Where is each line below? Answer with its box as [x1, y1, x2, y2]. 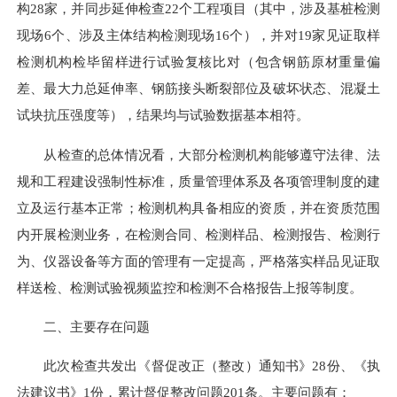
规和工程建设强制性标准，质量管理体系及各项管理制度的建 [17, 173, 380, 189]
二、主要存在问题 [17, 318, 150, 334]
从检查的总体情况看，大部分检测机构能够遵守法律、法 [17, 146, 380, 162]
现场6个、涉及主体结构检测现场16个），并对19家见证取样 [17, 27, 380, 43]
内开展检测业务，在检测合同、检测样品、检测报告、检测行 [17, 226, 380, 242]
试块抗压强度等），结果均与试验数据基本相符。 [17, 107, 309, 123]
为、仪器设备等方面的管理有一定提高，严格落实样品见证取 [17, 253, 380, 269]
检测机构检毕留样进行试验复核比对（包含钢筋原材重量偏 [17, 54, 380, 70]
